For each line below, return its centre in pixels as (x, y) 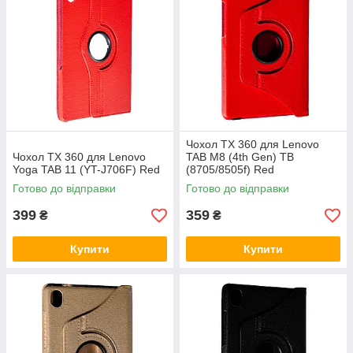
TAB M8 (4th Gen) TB (240, 157)
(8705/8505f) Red (230, 170)
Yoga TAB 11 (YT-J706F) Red (86, 170)
